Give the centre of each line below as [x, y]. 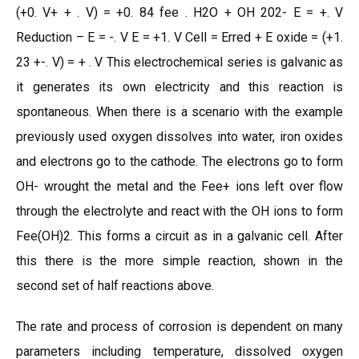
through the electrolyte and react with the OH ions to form [179, 211]
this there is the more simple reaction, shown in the [179, 261]
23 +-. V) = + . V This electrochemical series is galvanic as [179, 62]
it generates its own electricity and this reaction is [179, 87]
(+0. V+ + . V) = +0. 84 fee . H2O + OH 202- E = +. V [179, 12]
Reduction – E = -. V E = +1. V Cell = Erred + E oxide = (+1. [179, 37]
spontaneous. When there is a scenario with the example [179, 112]
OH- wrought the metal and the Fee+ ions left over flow [179, 186]
